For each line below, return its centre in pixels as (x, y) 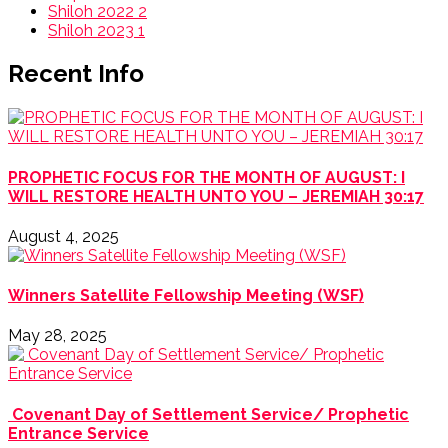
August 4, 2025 (63, 236)
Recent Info (76, 74)
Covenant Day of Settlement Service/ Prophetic (208, 414)
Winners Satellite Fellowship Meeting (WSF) (186, 296)
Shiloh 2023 (93, 30)
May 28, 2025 (57, 336)
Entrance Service (78, 433)
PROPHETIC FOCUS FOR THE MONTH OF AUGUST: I (206, 177)
